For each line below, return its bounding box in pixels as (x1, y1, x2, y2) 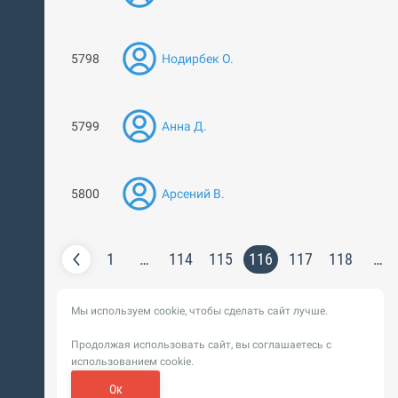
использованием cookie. (71, 355, 194, 368)
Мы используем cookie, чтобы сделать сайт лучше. (71, 305, 328, 317)
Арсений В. (162, 187, 225, 201)
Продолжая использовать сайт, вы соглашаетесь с (71, 338, 331, 351)
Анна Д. (162, 119, 207, 133)
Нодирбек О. (162, 52, 234, 66)
